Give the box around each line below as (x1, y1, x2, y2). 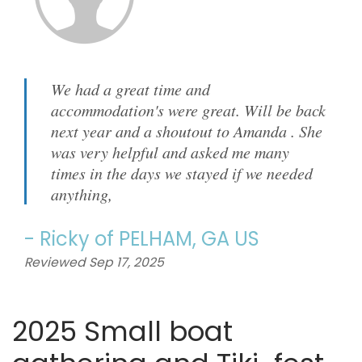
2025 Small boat (12, 312, 233, 351)
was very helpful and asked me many (51, 141, 289, 162)
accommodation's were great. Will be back (51, 99, 326, 120)
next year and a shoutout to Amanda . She (51, 120, 322, 141)
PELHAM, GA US (119, 225, 259, 252)
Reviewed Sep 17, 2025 (24, 254, 164, 271)
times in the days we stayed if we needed (51, 162, 313, 183)
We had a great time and (51, 78, 210, 99)
